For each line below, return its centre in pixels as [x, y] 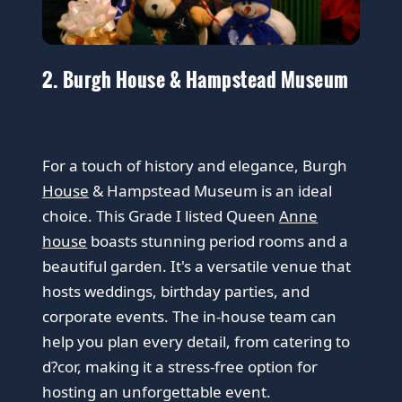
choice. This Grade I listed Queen [161, 215]
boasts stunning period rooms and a [218, 240]
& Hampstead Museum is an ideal [211, 190]
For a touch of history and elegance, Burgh [195, 165]
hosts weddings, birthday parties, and [176, 291]
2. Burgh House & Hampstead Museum [196, 78]
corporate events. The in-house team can [190, 316]
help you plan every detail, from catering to [197, 341]
